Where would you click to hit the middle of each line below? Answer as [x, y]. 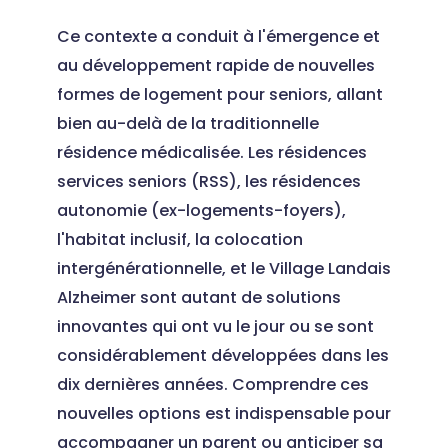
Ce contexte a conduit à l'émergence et [218, 36]
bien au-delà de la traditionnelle [187, 123]
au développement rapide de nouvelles [215, 65]
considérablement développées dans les [222, 355]
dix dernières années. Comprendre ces [212, 384]
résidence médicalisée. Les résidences [211, 152]
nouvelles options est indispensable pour [223, 413]
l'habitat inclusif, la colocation [179, 239]
